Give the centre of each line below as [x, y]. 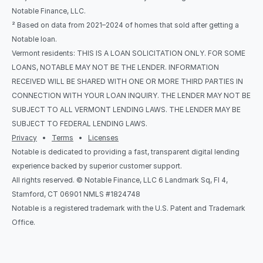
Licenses [103, 138]
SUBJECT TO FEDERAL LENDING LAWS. [80, 124]
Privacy [24, 138]
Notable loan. [34, 39]
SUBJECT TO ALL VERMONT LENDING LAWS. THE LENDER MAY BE [126, 109]
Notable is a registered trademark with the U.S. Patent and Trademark [129, 208]
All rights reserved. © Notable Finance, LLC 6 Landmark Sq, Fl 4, [120, 180]
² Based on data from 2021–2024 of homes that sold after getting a [125, 25]
